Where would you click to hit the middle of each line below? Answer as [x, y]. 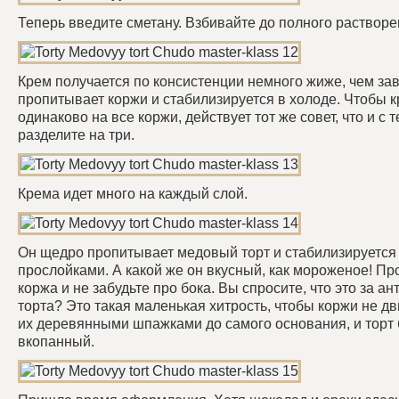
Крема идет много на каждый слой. [133, 194]
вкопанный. [56, 342]
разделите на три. [76, 135]
